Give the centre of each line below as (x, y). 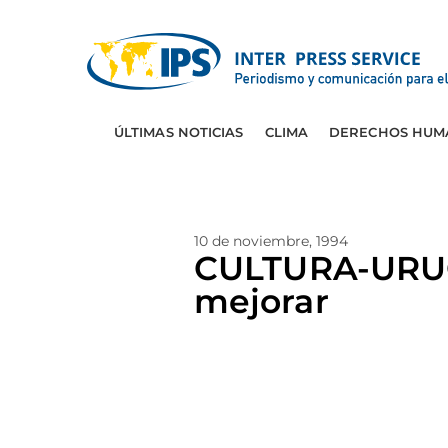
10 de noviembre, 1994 (271, 241)
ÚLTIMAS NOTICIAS (178, 132)
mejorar (261, 301)
